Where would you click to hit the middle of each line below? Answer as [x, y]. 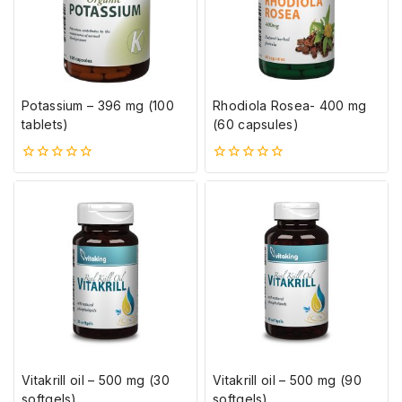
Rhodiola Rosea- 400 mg [290, 105]
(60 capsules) [256, 124]
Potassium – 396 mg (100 [98, 105]
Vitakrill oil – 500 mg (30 [96, 380]
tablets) [45, 124]
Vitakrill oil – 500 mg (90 [287, 380]
